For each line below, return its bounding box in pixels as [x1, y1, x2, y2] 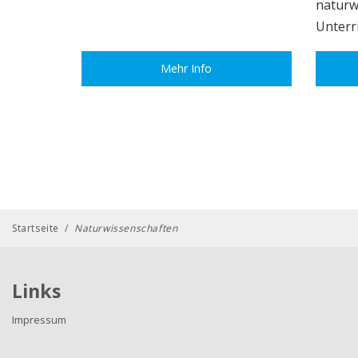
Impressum [12, 312, 66, 327]
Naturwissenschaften [74, 221, 178, 235]
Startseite [12, 221, 59, 235]
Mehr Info [161, 61, 213, 76]
